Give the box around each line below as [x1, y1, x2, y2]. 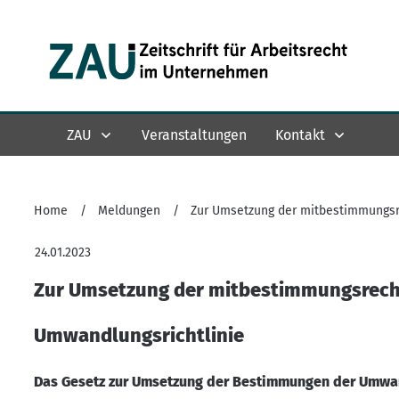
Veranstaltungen [142, 126, 247, 143]
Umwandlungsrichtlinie [34, 323, 244, 347]
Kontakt [275, 126, 325, 143]
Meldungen [98, 203, 160, 218]
